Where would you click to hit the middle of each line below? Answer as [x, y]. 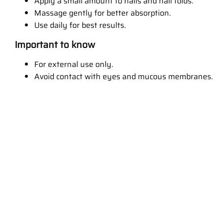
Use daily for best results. [80, 25]
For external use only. [74, 65]
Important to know [55, 45]
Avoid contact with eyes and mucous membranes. [124, 77]
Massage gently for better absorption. [103, 13]
